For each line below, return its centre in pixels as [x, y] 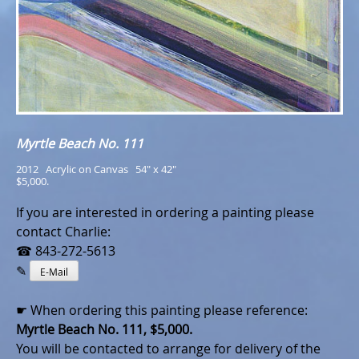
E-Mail [54, 272]
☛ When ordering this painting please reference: [162, 311]
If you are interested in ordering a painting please [165, 213]
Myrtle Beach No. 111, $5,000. [104, 330]
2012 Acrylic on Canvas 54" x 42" [96, 169]
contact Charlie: [63, 232]
